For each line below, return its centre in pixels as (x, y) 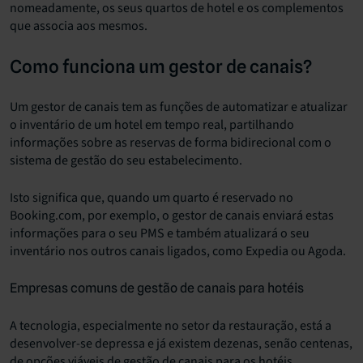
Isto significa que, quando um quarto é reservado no (152, 197)
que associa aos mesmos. (79, 26)
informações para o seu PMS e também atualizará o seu (160, 233)
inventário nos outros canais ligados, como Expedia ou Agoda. (178, 251)
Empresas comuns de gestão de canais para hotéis (157, 288)
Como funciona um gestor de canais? (161, 66)
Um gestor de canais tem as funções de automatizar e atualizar (179, 107)
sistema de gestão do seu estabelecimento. (126, 160)
